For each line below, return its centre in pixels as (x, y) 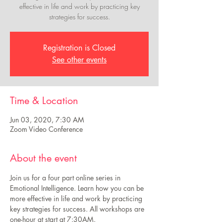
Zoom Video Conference (46, 129)
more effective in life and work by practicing (77, 198)
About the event (43, 158)
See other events (79, 60)
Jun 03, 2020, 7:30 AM (47, 120)
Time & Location (44, 101)
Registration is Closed (79, 48)
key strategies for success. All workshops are (78, 209)
